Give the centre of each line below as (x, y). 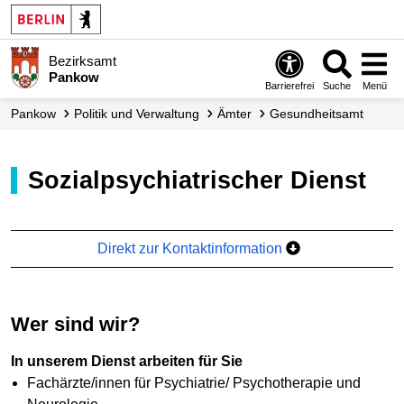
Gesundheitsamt (321, 114)
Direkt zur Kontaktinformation (192, 248)
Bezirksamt (82, 60)
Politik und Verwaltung (141, 114)
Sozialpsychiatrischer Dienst (205, 180)
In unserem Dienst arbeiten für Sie (127, 361)
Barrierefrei (290, 85)
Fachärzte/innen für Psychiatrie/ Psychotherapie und (193, 383)
